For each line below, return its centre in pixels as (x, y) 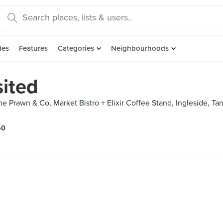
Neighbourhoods (140, 48)
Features (33, 48)
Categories (76, 48)
